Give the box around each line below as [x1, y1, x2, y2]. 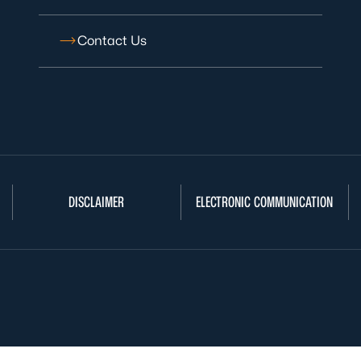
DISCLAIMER [68, 193, 125, 210]
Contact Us [77, 33, 147, 48]
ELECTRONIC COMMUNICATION [196, 193, 334, 210]
